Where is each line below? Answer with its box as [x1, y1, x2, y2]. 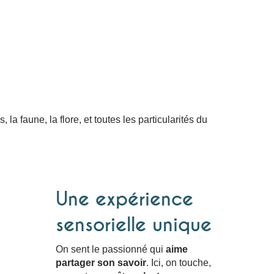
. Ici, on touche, [146, 257, 211, 268]
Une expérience [56, 187, 193, 211]
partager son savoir [56, 257, 146, 268]
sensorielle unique [56, 213, 212, 237]
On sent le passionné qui [56, 243, 166, 254]
